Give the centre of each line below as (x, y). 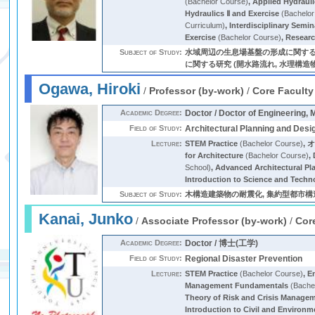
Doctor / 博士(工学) (222, 243)
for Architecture (214, 155)
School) (198, 167)
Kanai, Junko (86, 219)
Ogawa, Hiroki (90, 89)
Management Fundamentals (237, 285)
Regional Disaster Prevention (244, 259)
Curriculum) (205, 25)
